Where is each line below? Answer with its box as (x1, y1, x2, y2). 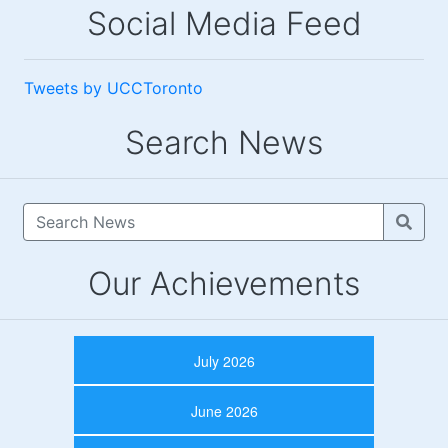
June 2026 (190, 400, 258, 421)
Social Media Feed (86, 3, 362, 43)
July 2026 (193, 350, 255, 371)
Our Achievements (88, 263, 360, 303)
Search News (125, 122, 323, 162)
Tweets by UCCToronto (24, 77, 203, 98)
